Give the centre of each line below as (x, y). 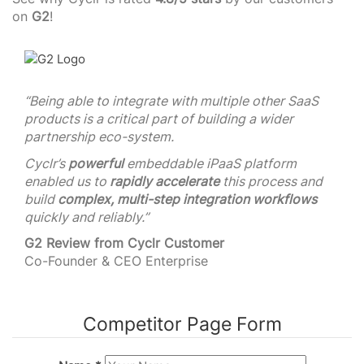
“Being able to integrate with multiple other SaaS (171, 101)
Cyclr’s (46, 163)
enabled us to (67, 181)
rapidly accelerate (165, 181)
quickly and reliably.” (87, 217)
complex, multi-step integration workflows (187, 199)
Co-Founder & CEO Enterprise (116, 261)
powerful (96, 163)
